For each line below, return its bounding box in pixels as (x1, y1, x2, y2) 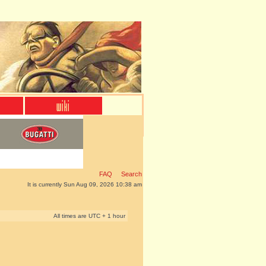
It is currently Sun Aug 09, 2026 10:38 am (27, 181, 142, 188)
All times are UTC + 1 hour (53, 213, 125, 219)
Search (119, 170, 142, 178)
